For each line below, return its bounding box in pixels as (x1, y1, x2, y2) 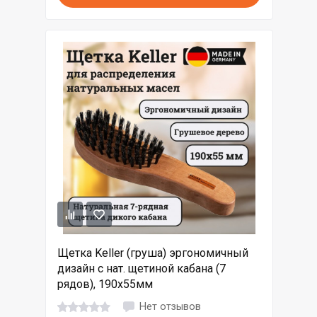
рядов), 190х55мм (57, 277, 153, 292)
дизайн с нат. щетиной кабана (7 (57, 262, 226, 276)
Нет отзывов (139, 300, 201, 313)
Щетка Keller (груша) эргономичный (57, 246, 248, 260)
